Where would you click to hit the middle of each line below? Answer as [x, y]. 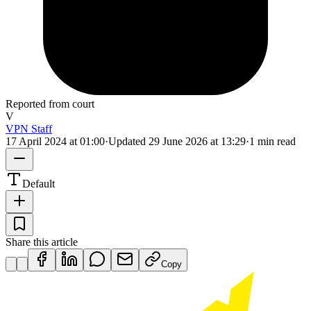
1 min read [272, 141]
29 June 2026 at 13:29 [197, 141]
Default [39, 183]
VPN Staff [29, 128]
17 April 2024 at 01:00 [55, 141]
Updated [128, 141]
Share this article [42, 242]
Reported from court [50, 103]
